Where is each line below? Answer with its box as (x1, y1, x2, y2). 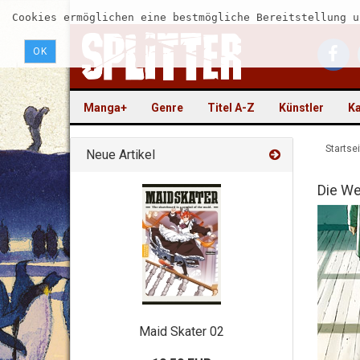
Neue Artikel (83, 147, 155, 162)
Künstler (279, 101, 324, 114)
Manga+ (84, 101, 127, 114)
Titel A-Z (207, 101, 255, 114)
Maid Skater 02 (138, 324, 224, 339)
